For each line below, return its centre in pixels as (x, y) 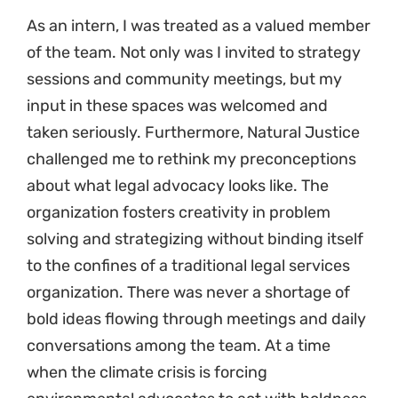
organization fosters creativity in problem (179, 213)
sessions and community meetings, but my (184, 80)
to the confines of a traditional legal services (188, 266)
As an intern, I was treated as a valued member (199, 26)
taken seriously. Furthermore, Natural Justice (193, 133)
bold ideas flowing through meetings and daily (196, 319)
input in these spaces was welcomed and (177, 106)
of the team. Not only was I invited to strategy (194, 53)
